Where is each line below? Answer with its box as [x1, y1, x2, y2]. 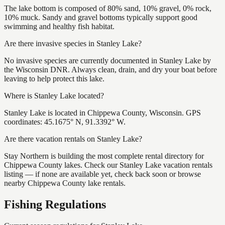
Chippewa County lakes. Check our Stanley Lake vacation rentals [4, 160, 212, 169]
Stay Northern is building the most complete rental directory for [4, 151, 204, 160]
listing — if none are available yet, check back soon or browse [4, 169, 201, 178]
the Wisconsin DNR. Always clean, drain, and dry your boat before [4, 65, 217, 74]
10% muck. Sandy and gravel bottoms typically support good [4, 13, 197, 22]
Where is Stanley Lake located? [4, 91, 104, 100]
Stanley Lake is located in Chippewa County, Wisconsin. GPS [4, 108, 201, 117]
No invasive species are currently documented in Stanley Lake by [4, 56, 211, 65]
